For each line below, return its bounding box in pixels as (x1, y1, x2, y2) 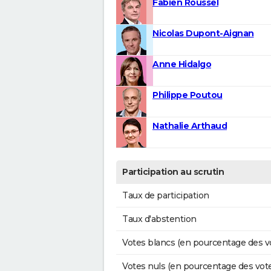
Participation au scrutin (122, 166, 224, 178)
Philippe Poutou (152, 90, 223, 101)
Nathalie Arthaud (152, 120, 227, 132)
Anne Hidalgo (152, 59, 211, 70)
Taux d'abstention (122, 214, 197, 225)
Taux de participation (122, 190, 209, 201)
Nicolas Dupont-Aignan (152, 28, 254, 39)
